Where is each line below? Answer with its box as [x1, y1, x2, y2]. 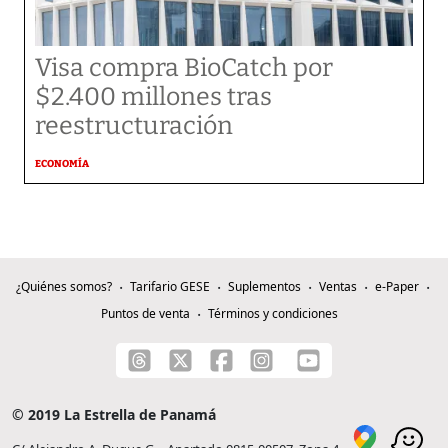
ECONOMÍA [35, 158, 89, 170]
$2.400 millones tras [35, 82, 272, 112]
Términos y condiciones [207, 305, 338, 322]
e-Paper [374, 278, 419, 295]
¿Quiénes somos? [15, 278, 112, 295]
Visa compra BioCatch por [35, 53, 333, 83]
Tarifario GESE [129, 278, 210, 295]
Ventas [318, 278, 357, 295]
